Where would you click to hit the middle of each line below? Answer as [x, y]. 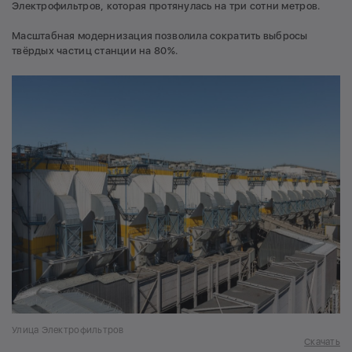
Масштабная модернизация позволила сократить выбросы [160, 36]
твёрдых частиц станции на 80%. [95, 51]
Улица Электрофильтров [68, 330]
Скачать [322, 342]
